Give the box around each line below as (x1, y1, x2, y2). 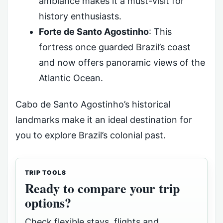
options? (25, 193, 71, 213)
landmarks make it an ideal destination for (15, 114, 192, 125)
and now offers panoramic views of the (38, 57, 205, 68)
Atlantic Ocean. (38, 72, 103, 83)
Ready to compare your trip (25, 179, 180, 198)
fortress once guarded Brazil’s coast (38, 41, 191, 52)
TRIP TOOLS (25, 169, 66, 177)
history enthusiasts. (38, 10, 121, 21)
